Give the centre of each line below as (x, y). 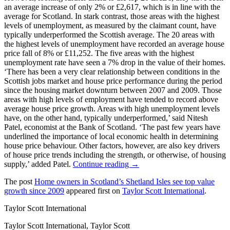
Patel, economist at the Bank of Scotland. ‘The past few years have (112, 127)
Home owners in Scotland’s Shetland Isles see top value (124, 182)
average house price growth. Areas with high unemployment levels (112, 109)
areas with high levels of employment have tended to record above (111, 100)
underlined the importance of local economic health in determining (111, 137)
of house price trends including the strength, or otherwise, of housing (115, 155)
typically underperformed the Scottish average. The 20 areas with (109, 35)
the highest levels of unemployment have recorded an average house (114, 44)
